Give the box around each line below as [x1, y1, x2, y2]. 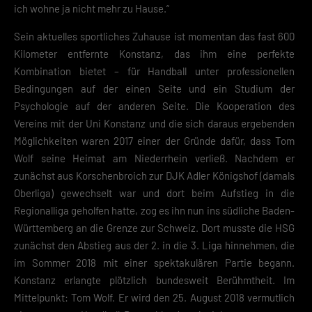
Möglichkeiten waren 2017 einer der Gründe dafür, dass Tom [14, 134, 295, 147]
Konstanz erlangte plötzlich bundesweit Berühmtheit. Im [14, 273, 295, 286]
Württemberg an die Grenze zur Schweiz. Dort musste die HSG [14, 221, 295, 234]
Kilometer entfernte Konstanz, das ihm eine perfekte [14, 47, 295, 60]
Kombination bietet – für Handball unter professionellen [14, 64, 295, 77]
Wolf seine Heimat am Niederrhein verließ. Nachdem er [14, 151, 295, 164]
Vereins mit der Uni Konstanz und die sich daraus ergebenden [14, 116, 295, 130]
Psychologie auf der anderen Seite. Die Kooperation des [14, 99, 295, 112]
